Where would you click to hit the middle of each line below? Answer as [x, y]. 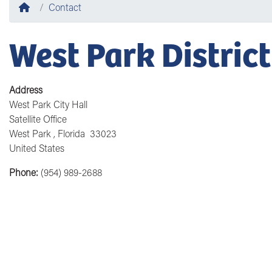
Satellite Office [38, 119]
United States [37, 148]
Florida [71, 133]
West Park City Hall [48, 104]
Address [26, 90]
